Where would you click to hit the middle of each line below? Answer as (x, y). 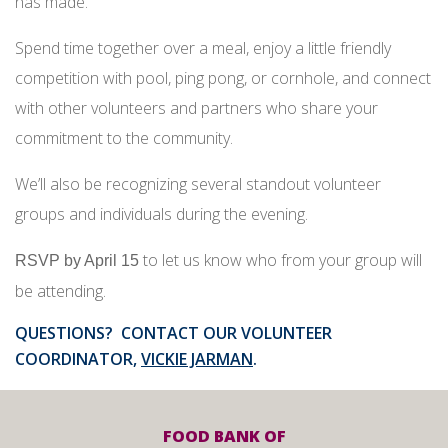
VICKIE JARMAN (197, 359)
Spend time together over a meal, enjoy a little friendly (203, 48)
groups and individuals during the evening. (161, 214)
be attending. (60, 291)
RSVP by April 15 (77, 260)
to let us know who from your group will (280, 260)
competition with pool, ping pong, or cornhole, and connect (223, 78)
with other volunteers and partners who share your (196, 108)
